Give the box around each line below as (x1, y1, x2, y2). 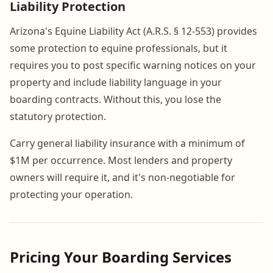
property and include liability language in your (10, 75, 222, 89)
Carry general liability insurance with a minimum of (10, 136, 245, 150)
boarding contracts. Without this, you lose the (10, 92, 221, 106)
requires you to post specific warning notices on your (10, 58, 256, 72)
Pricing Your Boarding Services (10, 246, 232, 267)
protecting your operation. (10, 187, 133, 201)
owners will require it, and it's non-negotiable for (10, 170, 235, 184)
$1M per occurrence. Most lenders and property (10, 153, 232, 167)
